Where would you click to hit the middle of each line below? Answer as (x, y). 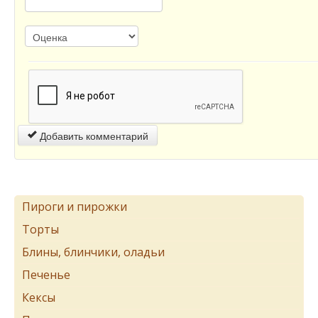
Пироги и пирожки (75, 206)
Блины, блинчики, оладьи (93, 252)
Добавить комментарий (93, 135)
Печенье (46, 274)
